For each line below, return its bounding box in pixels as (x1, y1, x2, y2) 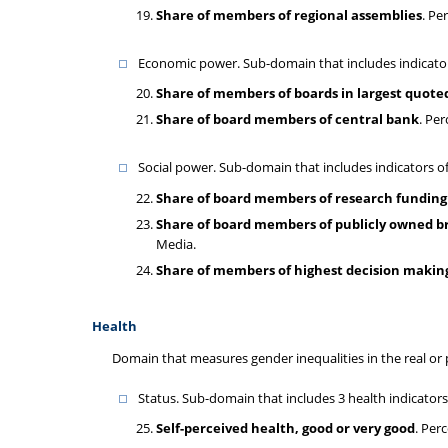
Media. (156, 234, 196, 253)
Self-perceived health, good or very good (156, 419, 415, 437)
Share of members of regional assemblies (156, 5, 422, 24)
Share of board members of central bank (156, 110, 419, 128)
